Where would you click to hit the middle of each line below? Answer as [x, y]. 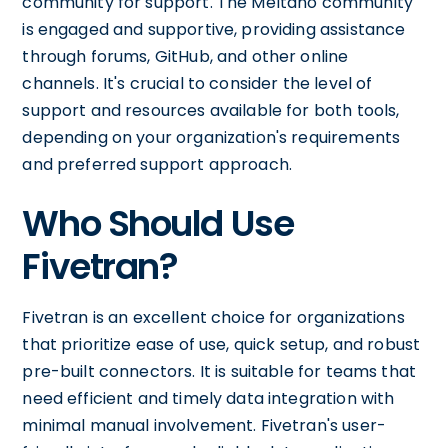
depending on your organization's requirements [211, 137]
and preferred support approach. [157, 164]
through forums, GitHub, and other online [185, 56]
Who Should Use [158, 223]
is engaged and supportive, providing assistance [214, 29]
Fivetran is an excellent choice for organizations [213, 317]
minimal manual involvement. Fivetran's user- [204, 425]
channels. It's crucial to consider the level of [197, 83]
